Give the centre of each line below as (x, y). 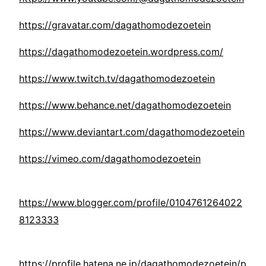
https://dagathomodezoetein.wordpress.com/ (121, 52)
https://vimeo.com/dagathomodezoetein (110, 159)
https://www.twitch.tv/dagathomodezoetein (117, 79)
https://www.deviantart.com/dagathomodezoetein (132, 132)
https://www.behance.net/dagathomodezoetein (125, 105)
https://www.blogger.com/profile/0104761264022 (131, 203)
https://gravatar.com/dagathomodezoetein (115, 25)
